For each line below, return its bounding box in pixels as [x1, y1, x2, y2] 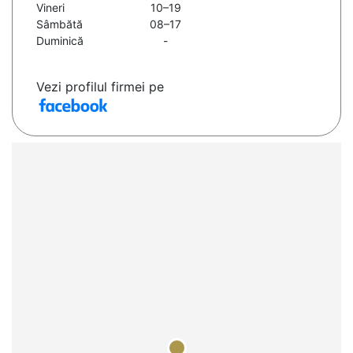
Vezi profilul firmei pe [36, 79, 164, 95]
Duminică [36, 34, 84, 48]
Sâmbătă [36, 17, 83, 32]
